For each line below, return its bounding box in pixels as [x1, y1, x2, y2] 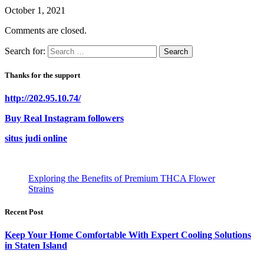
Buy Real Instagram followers [5, 113, 124, 124]
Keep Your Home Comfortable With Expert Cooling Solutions [5, 230, 251, 240]
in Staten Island [5, 240, 67, 251]
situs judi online [5, 133, 67, 144]
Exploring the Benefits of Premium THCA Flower [28, 173, 215, 184]
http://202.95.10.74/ [5, 93, 81, 104]
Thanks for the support [5, 70, 80, 80]
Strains [28, 184, 54, 194]
